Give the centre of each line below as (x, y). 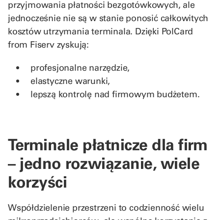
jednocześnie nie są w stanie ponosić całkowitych (108, 18)
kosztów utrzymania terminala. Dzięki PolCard (101, 31)
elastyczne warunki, (70, 81)
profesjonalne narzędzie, (80, 67)
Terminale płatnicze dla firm (108, 144)
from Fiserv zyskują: (49, 44)
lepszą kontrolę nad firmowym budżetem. (115, 94)
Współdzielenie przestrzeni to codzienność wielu (106, 207)
